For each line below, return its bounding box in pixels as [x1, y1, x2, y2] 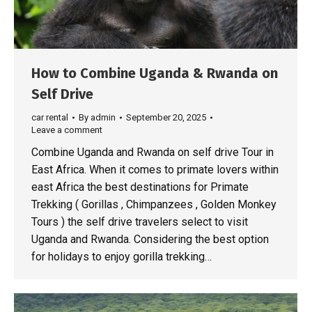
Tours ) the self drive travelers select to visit [31, 215, 248, 229]
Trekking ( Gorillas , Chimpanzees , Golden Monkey [31, 198, 276, 212]
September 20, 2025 [126, 112, 206, 123]
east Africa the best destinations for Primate [31, 180, 249, 194]
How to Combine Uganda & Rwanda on [31, 65, 278, 82]
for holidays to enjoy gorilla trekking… [31, 250, 212, 264]
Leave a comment [31, 125, 102, 136]
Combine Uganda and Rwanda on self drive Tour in [31, 146, 274, 159]
